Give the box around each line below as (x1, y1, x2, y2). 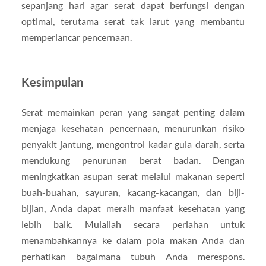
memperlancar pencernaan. (21, 31, 132, 43)
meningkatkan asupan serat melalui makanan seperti (21, 170, 245, 182)
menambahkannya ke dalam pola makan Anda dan (21, 235, 245, 246)
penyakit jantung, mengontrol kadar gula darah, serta (21, 138, 245, 150)
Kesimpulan (21, 75, 83, 90)
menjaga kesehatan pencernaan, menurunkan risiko (21, 122, 245, 134)
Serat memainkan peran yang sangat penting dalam (21, 106, 245, 118)
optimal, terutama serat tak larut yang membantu (21, 15, 245, 27)
